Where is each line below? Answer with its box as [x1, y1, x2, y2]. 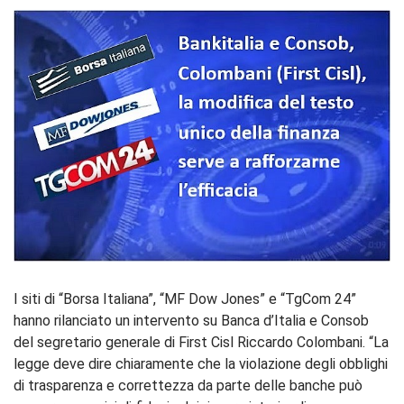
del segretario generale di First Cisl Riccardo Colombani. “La [14, 333, 389, 351]
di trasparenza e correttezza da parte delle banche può [14, 376, 363, 394]
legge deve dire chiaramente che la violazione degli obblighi [14, 354, 388, 372]
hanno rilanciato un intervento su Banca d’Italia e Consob [14, 311, 369, 329]
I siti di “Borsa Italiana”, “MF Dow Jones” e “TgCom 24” [14, 289, 356, 308]
